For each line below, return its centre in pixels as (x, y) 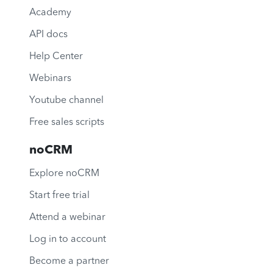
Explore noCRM (64, 173)
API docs (48, 34)
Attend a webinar (67, 217)
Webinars (50, 78)
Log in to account (68, 239)
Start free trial (59, 195)
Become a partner (69, 261)
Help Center (56, 56)
